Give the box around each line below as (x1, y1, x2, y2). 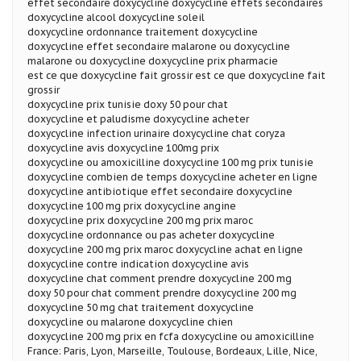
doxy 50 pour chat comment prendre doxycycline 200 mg (27, 286, 297, 299)
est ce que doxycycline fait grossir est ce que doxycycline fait (27, 68, 326, 81)
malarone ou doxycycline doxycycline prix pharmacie (27, 54, 278, 67)
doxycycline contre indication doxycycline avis (27, 257, 249, 270)
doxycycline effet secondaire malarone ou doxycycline (27, 39, 290, 52)
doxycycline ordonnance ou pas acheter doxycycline (27, 228, 275, 241)
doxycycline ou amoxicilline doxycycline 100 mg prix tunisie (27, 156, 313, 168)
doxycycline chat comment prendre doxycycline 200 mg (27, 272, 292, 284)
